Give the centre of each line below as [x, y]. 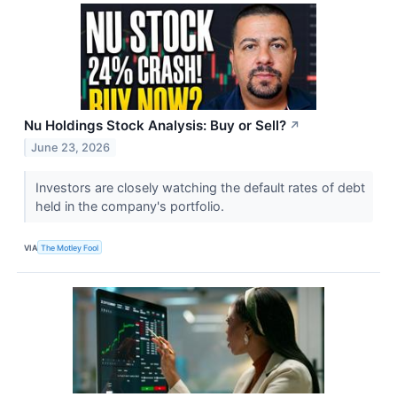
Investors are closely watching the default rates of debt [200, 188]
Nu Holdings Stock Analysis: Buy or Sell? [155, 126]
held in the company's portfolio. [131, 206]
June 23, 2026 [71, 147]
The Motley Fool [70, 247]
